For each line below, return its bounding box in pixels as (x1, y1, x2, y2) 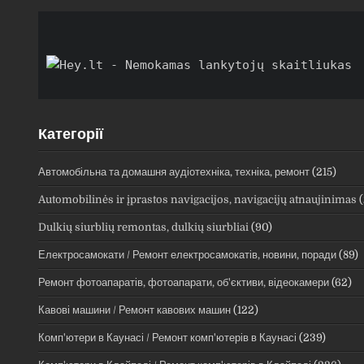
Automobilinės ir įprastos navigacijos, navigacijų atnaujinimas (38, 193, 357, 206)
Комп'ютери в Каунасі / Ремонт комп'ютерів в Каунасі (38, 331, 297, 344)
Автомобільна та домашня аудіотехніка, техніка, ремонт (38, 165, 310, 178)
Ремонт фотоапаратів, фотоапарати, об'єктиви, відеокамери (38, 275, 329, 288)
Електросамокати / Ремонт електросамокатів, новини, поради (38, 248, 336, 261)
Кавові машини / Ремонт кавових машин (38, 303, 231, 316)
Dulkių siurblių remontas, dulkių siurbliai (38, 220, 249, 233)
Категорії (38, 124, 103, 144)
